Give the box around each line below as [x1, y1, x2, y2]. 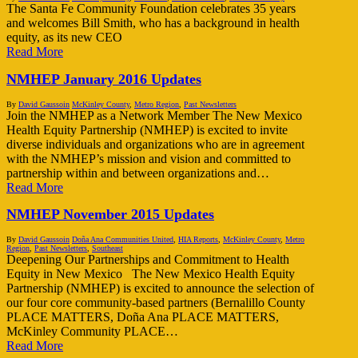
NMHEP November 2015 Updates [6, 206, 214, 223]
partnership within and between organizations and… [6, 165, 269, 180]
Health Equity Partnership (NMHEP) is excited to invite [6, 122, 288, 137]
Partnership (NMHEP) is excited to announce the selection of [6, 281, 314, 296]
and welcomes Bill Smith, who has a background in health [6, 15, 300, 30]
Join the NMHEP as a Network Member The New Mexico [6, 108, 302, 122]
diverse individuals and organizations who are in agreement [6, 137, 304, 151]
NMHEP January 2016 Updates [6, 70, 201, 87]
